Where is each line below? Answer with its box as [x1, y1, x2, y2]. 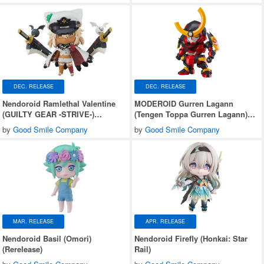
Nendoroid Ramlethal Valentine [2, 97, 115, 109]
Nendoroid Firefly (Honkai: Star [134, 232, 247, 244]
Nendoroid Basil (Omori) [2, 232, 91, 244]
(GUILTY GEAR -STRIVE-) [2, 108, 94, 120]
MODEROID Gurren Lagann [134, 97, 233, 109]
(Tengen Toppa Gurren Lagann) [134, 108, 247, 120]
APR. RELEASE [146, 217, 185, 226]
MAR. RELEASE [13, 217, 54, 226]
